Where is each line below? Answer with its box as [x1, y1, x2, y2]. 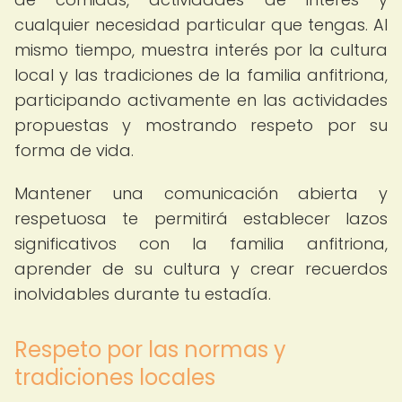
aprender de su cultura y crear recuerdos [14, 258, 388, 280]
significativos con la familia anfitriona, [14, 232, 388, 255]
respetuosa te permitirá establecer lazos [14, 207, 388, 230]
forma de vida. [14, 139, 134, 162]
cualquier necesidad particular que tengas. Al [14, 13, 388, 36]
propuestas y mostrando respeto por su [14, 114, 388, 136]
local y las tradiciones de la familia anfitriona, [14, 64, 388, 86]
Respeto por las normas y [14, 335, 286, 364]
